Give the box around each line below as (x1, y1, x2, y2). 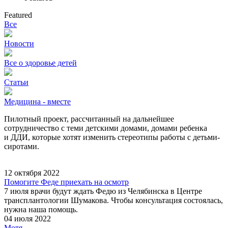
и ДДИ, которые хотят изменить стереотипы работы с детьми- (4, 133, 220, 141)
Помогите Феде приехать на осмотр (4, 178, 129, 186)
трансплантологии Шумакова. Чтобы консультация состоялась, (4, 196, 223, 205)
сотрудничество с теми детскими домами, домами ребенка (4, 124, 207, 132)
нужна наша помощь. (4, 205, 78, 214)
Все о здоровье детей (4, 59, 77, 67)
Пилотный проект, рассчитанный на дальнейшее (4, 115, 174, 123)
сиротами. (4, 142, 41, 151)
